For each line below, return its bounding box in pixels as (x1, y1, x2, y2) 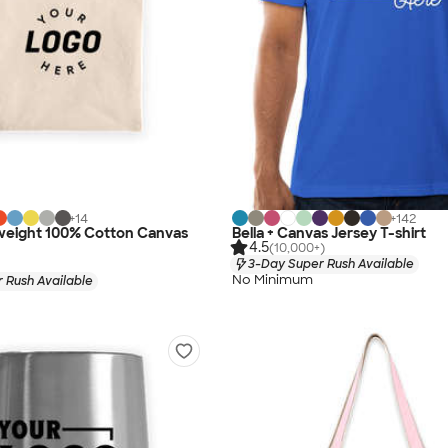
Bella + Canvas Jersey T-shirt (232, 223, 426, 242)
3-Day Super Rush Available (248, 255, 414, 272)
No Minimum (232, 271, 313, 289)
